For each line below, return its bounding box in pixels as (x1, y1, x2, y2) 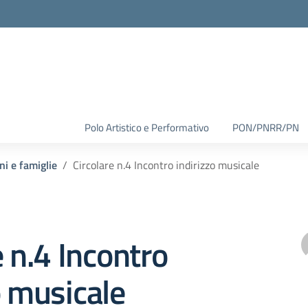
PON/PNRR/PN (232, 120, 299, 135)
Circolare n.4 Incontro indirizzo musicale (73, 157, 259, 173)
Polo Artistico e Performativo (85, 120, 209, 135)
